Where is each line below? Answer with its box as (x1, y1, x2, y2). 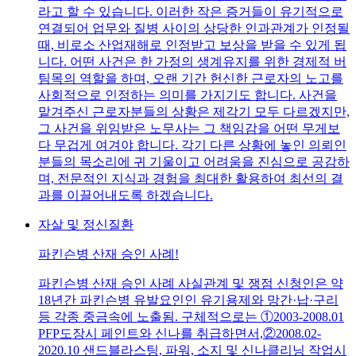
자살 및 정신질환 (38, 217, 133, 231)
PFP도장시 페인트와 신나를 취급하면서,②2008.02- (38, 326, 321, 340)
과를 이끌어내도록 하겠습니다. (38, 188, 213, 202)
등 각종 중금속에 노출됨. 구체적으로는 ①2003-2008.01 (38, 309, 344, 323)
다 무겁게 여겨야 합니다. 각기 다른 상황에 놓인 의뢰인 (38, 137, 346, 152)
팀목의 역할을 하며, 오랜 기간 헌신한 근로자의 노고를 (38, 71, 343, 85)
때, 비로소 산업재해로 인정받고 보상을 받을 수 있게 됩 (38, 37, 346, 52)
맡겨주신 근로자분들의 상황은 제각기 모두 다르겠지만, (38, 104, 350, 118)
